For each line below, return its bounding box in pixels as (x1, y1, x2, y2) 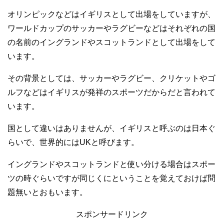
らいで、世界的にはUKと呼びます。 (7, 137, 139, 146)
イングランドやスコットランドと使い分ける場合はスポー (7, 159, 215, 168)
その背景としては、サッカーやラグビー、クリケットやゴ (7, 73, 215, 82)
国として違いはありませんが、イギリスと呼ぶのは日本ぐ (7, 123, 215, 132)
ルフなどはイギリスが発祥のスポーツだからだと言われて (7, 87, 215, 96)
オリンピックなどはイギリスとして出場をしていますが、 (7, 9, 215, 18)
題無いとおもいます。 (7, 187, 87, 196)
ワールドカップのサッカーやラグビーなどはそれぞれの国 (7, 23, 215, 32)
